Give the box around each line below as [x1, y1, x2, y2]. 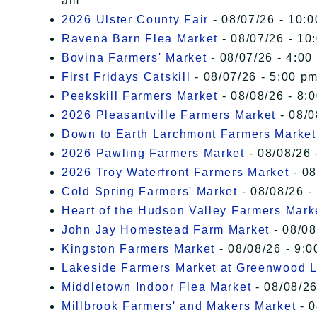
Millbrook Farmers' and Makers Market [62, 300, 296, 313]
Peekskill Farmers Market [62, 90, 218, 103]
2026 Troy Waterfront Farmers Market [62, 166, 289, 179]
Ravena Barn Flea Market [62, 33, 219, 45]
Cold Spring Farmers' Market [62, 185, 238, 198]
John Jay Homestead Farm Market [62, 224, 270, 236]
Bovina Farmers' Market [62, 52, 207, 64]
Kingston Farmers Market [62, 243, 216, 255]
